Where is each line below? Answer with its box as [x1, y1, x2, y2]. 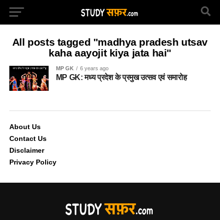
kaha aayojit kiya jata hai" [49, 47, 171, 58]
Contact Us [9, 135, 47, 143]
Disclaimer [9, 146, 44, 155]
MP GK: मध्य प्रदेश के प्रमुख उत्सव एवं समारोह [55, 73, 187, 82]
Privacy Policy [9, 158, 56, 166]
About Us [9, 123, 41, 131]
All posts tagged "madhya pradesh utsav [12, 36, 208, 48]
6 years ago [80, 65, 109, 71]
